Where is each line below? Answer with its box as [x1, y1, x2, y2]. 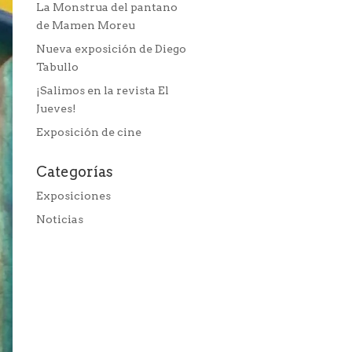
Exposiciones [36, 189, 111, 202]
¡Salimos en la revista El [36, 84, 169, 97]
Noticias [36, 213, 83, 225]
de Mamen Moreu [36, 19, 135, 31]
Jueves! [36, 102, 76, 115]
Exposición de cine [36, 126, 141, 138]
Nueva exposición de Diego [36, 42, 186, 55]
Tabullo [36, 60, 79, 73]
